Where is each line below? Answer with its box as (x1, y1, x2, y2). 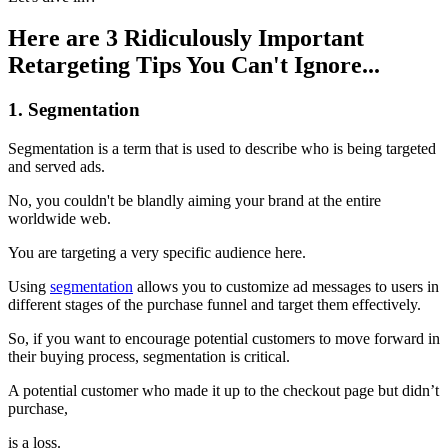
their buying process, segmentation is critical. (8, 348, 290, 366)
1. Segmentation (8, 99, 140, 121)
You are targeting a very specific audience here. (8, 244, 306, 262)
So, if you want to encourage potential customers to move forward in (8, 330, 440, 348)
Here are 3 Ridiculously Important (8, 25, 364, 52)
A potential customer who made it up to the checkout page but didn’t (8, 382, 439, 400)
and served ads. (8, 158, 105, 176)
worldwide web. (8, 210, 111, 228)
